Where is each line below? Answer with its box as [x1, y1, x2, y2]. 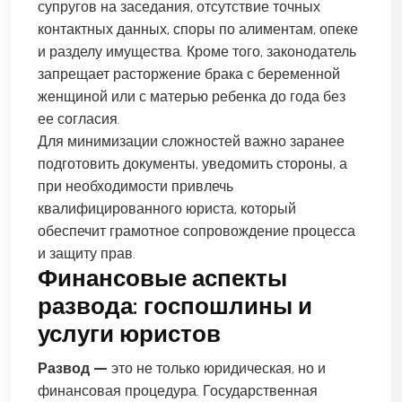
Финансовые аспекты [38, 263, 287, 293]
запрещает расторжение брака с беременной [38, 65, 340, 83]
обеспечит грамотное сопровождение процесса [38, 222, 355, 240]
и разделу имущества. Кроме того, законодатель [38, 42, 356, 60]
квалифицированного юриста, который [38, 199, 296, 217]
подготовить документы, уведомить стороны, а [38, 154, 347, 172]
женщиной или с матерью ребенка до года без [38, 87, 345, 105]
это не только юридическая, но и [108, 359, 326, 377]
